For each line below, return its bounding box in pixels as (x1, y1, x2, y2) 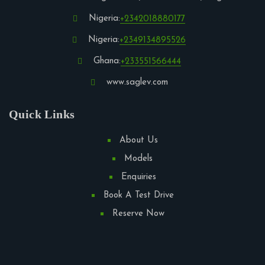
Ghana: (93, 57, 121, 66)
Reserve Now (112, 209, 164, 219)
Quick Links (9, 108, 75, 121)
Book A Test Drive (103, 191, 174, 201)
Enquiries (121, 173, 156, 182)
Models (124, 154, 153, 164)
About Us (119, 136, 158, 146)
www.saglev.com (106, 78, 168, 88)
